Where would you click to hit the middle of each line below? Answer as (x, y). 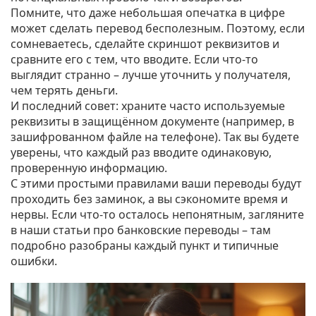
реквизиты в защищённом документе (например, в (152, 121)
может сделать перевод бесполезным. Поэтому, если (158, 28)
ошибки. (34, 261)
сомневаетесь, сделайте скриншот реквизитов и (145, 44)
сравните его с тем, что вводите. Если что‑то (134, 59)
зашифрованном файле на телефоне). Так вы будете (155, 137)
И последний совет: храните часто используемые (148, 106)
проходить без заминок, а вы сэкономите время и (149, 199)
